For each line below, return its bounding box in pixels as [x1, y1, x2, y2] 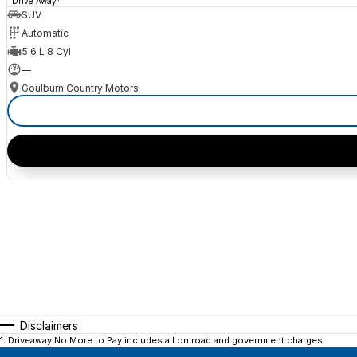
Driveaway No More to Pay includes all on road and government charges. [8, 335, 325, 347]
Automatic [21, 26, 69, 39]
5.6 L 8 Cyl [21, 45, 71, 57]
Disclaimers [20, 319, 78, 333]
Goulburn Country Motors [21, 81, 139, 94]
